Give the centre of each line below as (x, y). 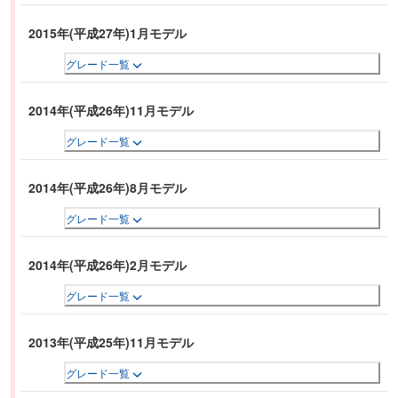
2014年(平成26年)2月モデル (107, 265)
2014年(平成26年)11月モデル (111, 111)
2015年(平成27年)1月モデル (107, 33)
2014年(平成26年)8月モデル (107, 188)
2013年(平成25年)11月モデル (111, 342)
